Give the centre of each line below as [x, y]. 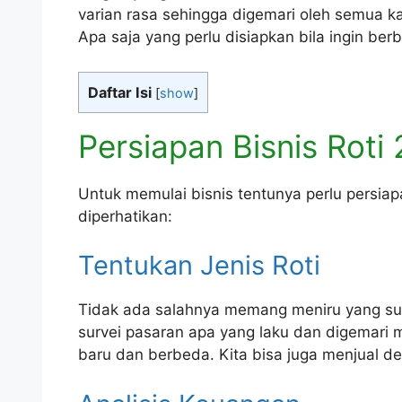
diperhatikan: [125, 216]
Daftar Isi [120, 92]
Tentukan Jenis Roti [199, 266]
